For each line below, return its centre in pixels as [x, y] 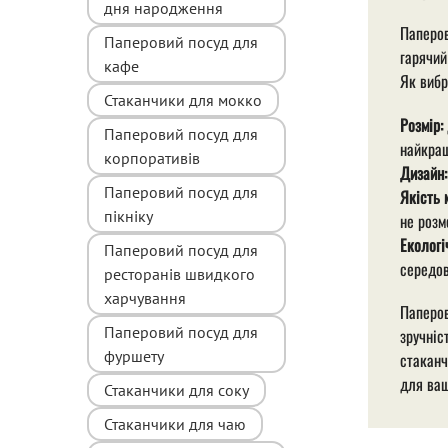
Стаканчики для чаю [175, 423]
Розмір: [421, 124]
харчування [145, 297]
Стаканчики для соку [176, 389]
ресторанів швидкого [179, 273]
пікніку [128, 215]
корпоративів [152, 157]
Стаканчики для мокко [183, 99]
